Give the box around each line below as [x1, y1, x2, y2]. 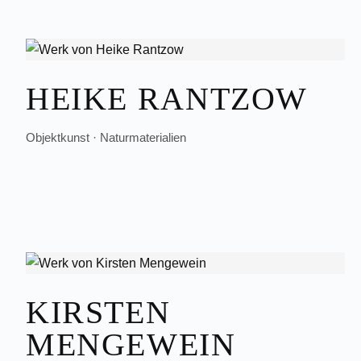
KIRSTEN [26, 294, 171, 330]
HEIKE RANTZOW [26, 81, 308, 117]
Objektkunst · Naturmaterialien [26, 131, 186, 144]
